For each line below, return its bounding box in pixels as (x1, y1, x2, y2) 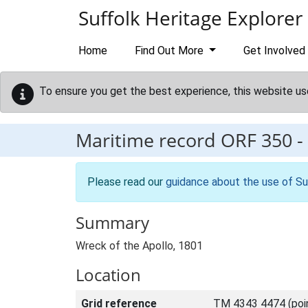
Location (76, 263, 141, 286)
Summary (76, 211, 149, 234)
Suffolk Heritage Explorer (78, 5, 302, 31)
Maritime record (76, 127, 221, 153)
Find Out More (135, 44, 206, 57)
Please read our (87, 175, 166, 188)
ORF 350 (221, 127, 292, 153)
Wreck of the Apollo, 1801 (76, 239, 203, 252)
